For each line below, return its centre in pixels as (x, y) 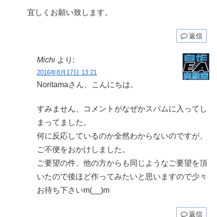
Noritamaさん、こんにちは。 (87, 84)
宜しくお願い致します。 (70, 13)
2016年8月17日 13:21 (67, 72)
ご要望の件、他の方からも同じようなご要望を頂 (122, 163)
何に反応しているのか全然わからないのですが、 (122, 136)
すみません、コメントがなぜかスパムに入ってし (122, 109)
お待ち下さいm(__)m (73, 190)
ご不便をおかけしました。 (83, 150)
